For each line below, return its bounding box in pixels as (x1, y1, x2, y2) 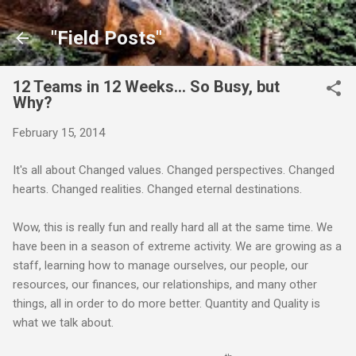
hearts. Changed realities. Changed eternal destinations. (13, 181, 302, 196)
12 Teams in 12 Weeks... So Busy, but (13, 77, 280, 96)
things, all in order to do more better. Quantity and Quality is (13, 296, 320, 311)
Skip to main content (124, 13, 232, 27)
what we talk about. (13, 315, 117, 330)
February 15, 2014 (13, 126, 105, 140)
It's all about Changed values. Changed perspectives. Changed (13, 162, 335, 177)
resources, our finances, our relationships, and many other (13, 277, 317, 292)
